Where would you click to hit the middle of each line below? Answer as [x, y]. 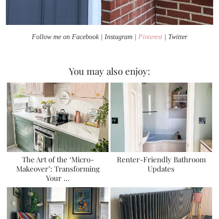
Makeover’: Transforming [58, 168]
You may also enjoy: [109, 71]
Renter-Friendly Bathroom [161, 159]
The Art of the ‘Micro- [58, 159]
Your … [58, 178]
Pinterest [150, 37]
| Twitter [175, 37]
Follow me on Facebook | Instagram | [85, 37]
